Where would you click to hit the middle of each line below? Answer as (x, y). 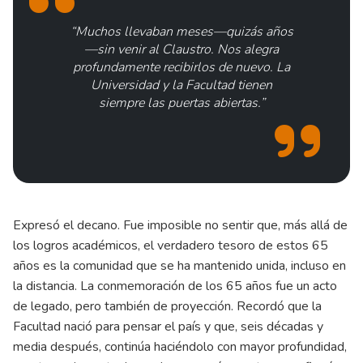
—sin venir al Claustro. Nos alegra (181, 49)
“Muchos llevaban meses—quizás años (181, 31)
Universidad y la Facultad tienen (181, 85)
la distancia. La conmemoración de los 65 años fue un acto (175, 286)
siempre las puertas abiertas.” (181, 102)
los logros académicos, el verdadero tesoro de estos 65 (171, 245)
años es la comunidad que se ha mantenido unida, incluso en (179, 265)
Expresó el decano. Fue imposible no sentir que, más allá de (180, 225)
